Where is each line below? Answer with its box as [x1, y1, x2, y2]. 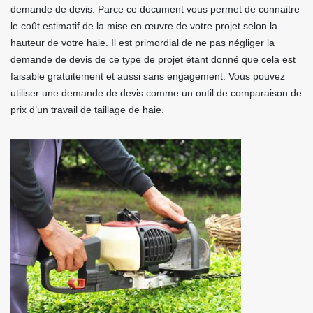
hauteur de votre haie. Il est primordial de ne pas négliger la [10, 37, 275, 48]
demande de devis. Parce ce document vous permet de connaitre [10, 3, 300, 15]
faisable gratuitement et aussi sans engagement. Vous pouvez [10, 71, 285, 82]
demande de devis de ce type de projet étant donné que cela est [10, 54, 296, 65]
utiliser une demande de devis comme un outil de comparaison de [10, 87, 302, 99]
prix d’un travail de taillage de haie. [10, 104, 164, 115]
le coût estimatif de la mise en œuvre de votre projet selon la [10, 20, 277, 31]
